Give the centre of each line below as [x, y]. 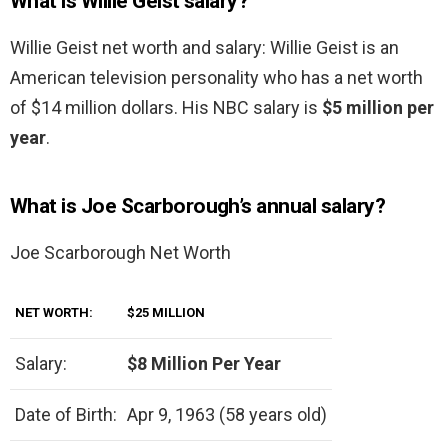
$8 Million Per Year [204, 364]
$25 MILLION [166, 313]
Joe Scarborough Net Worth [120, 253]
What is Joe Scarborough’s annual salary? [197, 206]
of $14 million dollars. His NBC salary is [166, 108]
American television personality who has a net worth [216, 78]
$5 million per [378, 108]
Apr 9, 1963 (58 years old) [227, 415]
